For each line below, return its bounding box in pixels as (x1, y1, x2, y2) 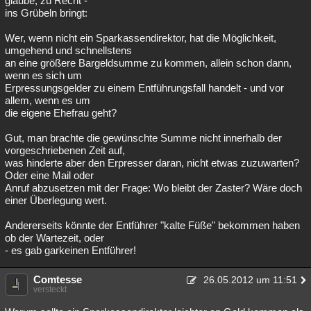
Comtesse (33, 274, 82, 285)
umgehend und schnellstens (5, 44, 132, 56)
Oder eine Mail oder (5, 169, 94, 181)
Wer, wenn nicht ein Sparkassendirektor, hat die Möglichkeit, (5, 32, 276, 44)
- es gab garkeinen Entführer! (5, 244, 136, 256)
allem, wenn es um (5, 94, 90, 106)
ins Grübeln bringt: (5, 7, 87, 19)
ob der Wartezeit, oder (5, 232, 104, 244)
